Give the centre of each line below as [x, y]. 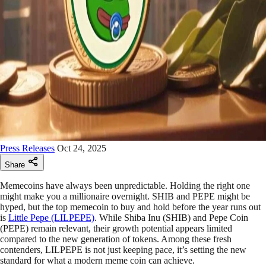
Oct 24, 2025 [82, 148]
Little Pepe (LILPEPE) [51, 218]
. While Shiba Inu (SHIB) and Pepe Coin [171, 218]
